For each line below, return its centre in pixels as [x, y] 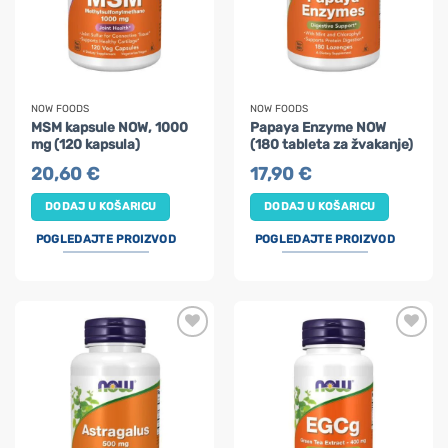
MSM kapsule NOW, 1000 [110, 126]
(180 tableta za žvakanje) [332, 143]
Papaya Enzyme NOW [318, 126]
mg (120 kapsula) [86, 143]
